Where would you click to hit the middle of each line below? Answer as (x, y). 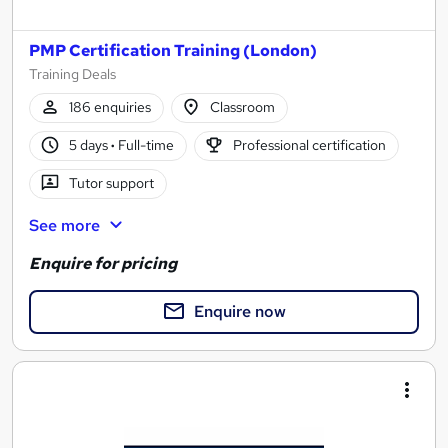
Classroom (243, 107)
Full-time (144, 145)
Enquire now (240, 312)
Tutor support (111, 183)
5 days (89, 145)
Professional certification (310, 145)
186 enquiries (109, 107)
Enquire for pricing (103, 264)
